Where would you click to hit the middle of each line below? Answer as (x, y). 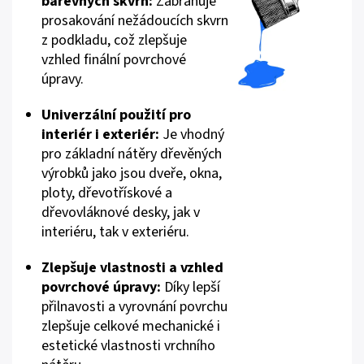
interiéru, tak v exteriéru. (115, 232)
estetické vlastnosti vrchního (128, 346)
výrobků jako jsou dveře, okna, (132, 173)
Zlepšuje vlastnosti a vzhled (132, 268)
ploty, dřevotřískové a (107, 193)
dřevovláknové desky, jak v (121, 212)
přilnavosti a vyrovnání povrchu (134, 307)
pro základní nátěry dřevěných (132, 154)
